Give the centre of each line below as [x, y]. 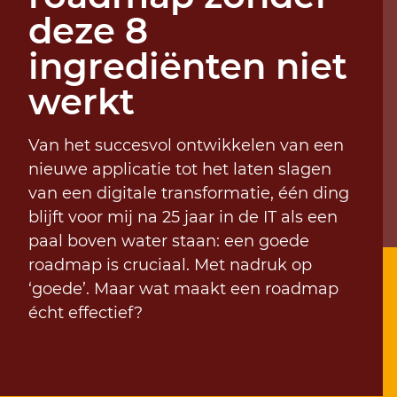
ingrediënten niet [188, 66]
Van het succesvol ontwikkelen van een [186, 146]
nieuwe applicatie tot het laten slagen [180, 170]
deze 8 [88, 31]
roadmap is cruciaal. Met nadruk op [170, 265]
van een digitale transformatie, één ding [189, 194]
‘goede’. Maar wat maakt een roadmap [183, 289]
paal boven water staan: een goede [169, 241]
